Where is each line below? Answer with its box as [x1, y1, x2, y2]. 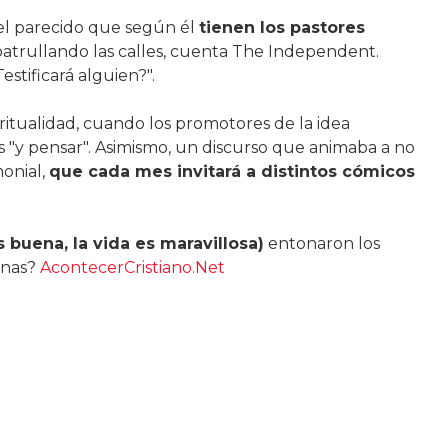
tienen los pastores [198, 18, 365, 37]
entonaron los [263, 234, 380, 253]
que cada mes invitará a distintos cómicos [48, 162, 415, 181]
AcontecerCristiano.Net [39, 258, 225, 277]
